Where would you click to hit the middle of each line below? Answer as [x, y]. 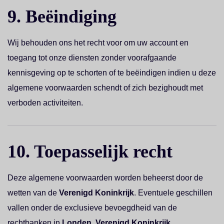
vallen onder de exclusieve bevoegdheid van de [92, 208]
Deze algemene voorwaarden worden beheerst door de [105, 178]
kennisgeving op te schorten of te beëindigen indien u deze [112, 73]
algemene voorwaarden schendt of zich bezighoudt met [105, 88]
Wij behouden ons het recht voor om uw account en [98, 43]
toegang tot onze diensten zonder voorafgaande [92, 58]
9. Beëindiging [62, 16]
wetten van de [33, 193]
